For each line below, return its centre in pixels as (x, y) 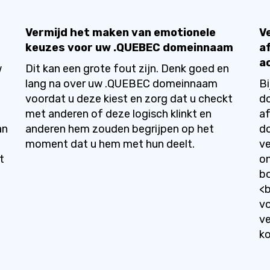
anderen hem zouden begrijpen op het (119, 129)
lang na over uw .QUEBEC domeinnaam (121, 84)
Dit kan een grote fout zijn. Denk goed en (127, 69)
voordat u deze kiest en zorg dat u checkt (129, 99)
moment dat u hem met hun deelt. (110, 144)
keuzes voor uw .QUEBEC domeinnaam (129, 48)
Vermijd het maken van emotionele (120, 33)
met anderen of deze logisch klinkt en (118, 114)
